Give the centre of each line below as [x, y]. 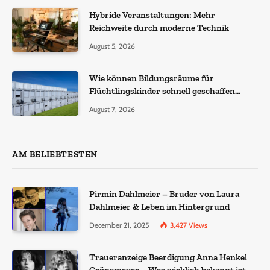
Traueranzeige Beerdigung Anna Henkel [168, 258]
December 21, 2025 [119, 225]
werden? [106, 104]
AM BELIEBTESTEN [55, 154]
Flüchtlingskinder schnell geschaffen [162, 91]
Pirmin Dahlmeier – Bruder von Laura [164, 194]
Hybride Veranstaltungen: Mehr [152, 15]
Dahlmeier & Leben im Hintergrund [159, 206]
